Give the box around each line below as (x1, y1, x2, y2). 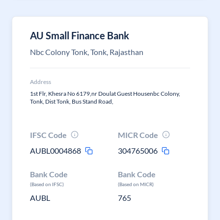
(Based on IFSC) (30, 181, 64, 187)
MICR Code (118, 130, 159, 139)
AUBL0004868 (30, 146, 81, 155)
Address (30, 78, 51, 85)
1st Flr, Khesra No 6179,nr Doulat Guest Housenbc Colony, (30, 90, 180, 97)
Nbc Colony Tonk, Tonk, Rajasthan (30, 47, 143, 56)
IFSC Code (30, 130, 67, 139)
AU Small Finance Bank (30, 29, 129, 41)
